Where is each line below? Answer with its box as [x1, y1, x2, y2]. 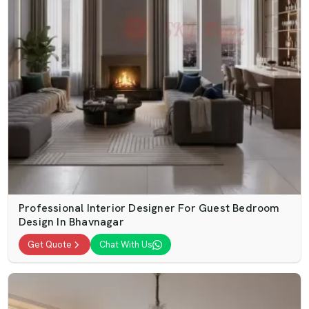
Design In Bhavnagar [19, 215, 124, 229]
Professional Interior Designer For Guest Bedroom [19, 201, 280, 215]
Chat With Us [99, 239, 152, 250]
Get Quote [28, 239, 72, 250]
